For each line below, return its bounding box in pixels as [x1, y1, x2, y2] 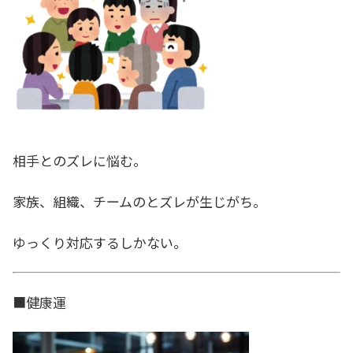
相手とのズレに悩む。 [13, 150, 147, 170]
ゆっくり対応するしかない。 [13, 232, 187, 253]
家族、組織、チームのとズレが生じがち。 [13, 191, 266, 212]
